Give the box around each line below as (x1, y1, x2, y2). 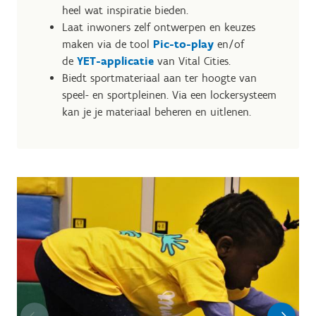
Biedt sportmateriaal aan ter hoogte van (62, 71, 257, 85)
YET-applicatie (77, 54, 154, 68)
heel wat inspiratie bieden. (62, 4, 188, 17)
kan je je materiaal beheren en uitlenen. (62, 105, 251, 119)
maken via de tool (62, 37, 153, 51)
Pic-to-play (153, 37, 214, 51)
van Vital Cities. (154, 54, 234, 68)
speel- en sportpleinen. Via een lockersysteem (62, 88, 276, 102)
